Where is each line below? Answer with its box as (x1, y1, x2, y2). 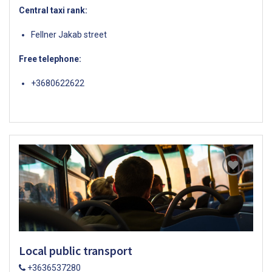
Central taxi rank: (19, 5, 87, 15)
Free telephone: (19, 53, 81, 64)
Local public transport (19, 243, 132, 259)
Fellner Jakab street (31, 29, 107, 39)
